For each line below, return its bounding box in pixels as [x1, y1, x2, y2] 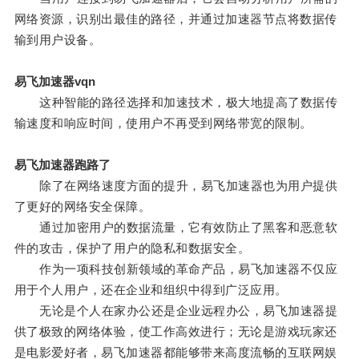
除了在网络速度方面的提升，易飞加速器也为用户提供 [14, 179, 338, 193]
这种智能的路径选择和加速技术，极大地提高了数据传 [14, 95, 338, 110]
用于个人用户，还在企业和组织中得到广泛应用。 [14, 283, 288, 297]
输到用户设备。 [14, 33, 102, 47]
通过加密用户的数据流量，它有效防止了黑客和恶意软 [14, 220, 338, 235]
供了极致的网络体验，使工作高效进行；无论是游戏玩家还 [14, 325, 337, 339]
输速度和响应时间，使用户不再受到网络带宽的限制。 [14, 116, 313, 131]
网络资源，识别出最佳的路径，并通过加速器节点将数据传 [14, 12, 337, 26]
